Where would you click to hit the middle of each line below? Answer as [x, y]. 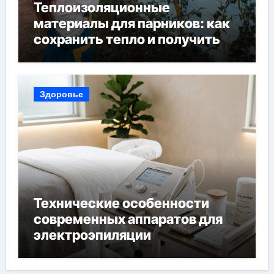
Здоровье [61, 94]
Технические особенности [121, 203]
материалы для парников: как [131, 24]
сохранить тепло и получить [127, 39]
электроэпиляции [92, 235]
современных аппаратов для [128, 219]
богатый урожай [87, 55]
